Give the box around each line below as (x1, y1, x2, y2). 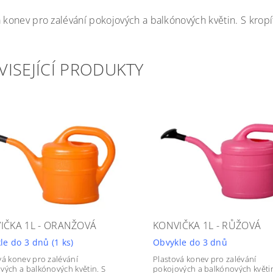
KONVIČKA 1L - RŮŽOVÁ (152, 219, 261, 232)
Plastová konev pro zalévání (152, 253, 257, 264)
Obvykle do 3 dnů (152, 236, 228, 248)
